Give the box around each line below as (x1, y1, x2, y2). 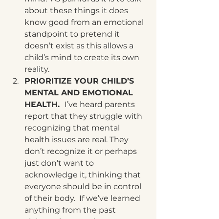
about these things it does (24, 6, 130, 15)
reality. (24, 65, 49, 74)
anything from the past (24, 205, 118, 215)
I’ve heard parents (65, 100, 137, 109)
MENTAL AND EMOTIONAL (24, 88, 135, 97)
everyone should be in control (24, 182, 143, 191)
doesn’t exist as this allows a (24, 41, 135, 50)
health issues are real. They (24, 135, 131, 144)
